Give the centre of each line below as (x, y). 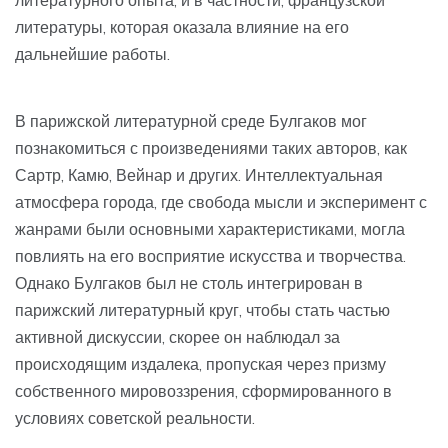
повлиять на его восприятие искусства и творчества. (210, 256)
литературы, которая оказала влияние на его (182, 27)
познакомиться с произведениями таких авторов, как (211, 148)
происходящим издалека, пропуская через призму (200, 364)
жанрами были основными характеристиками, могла (210, 229)
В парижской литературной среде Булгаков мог (191, 121)
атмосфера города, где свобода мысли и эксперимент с (221, 202)
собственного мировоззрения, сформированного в (203, 391)
